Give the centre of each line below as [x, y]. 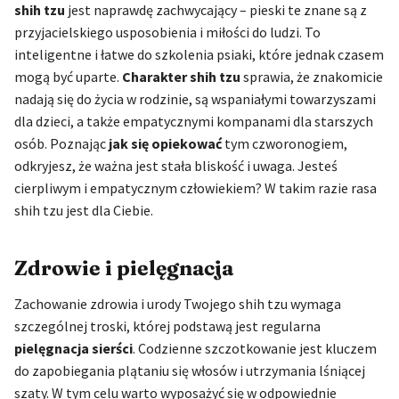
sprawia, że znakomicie [312, 77]
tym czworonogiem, [285, 144]
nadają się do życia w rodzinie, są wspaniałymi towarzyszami [195, 99]
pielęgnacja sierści [73, 349]
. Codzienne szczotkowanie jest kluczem [255, 349]
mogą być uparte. [68, 77]
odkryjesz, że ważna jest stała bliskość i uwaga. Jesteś [176, 166]
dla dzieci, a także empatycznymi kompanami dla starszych [194, 122]
